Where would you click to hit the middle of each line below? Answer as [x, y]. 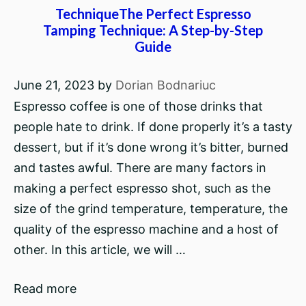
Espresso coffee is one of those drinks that [138, 106]
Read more [45, 289]
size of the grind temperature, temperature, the [151, 209]
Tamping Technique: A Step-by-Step [153, 30]
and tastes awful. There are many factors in [140, 168]
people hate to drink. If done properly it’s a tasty [153, 127]
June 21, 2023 [54, 85]
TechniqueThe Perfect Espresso [153, 14]
